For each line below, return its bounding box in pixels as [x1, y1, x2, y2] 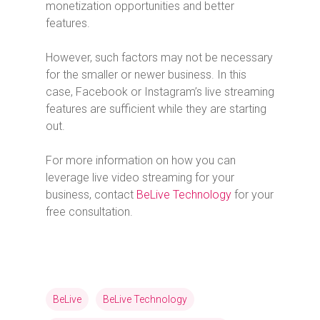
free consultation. [46, 205, 133, 219]
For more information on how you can [46, 154, 236, 168]
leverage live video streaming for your [46, 171, 234, 185]
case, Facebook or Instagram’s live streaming [46, 85, 274, 99]
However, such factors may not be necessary [46, 51, 273, 65]
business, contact [46, 188, 136, 202]
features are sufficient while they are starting [46, 102, 266, 116]
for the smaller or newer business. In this [46, 68, 246, 82]
